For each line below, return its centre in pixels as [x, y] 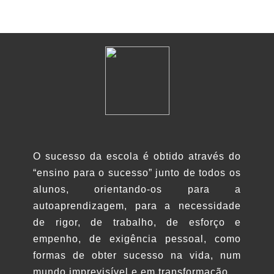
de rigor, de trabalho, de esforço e [137, 222]
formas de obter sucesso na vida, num [137, 255]
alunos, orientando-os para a [137, 189]
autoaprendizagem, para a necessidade [137, 206]
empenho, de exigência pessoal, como [137, 239]
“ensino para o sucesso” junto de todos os [137, 172]
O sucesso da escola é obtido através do [137, 156]
